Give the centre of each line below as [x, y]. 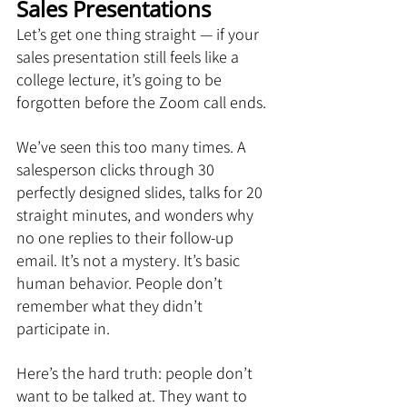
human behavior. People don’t [121, 283]
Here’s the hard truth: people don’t [136, 373]
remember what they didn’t [111, 306]
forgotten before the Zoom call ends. [141, 102]
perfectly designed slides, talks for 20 [141, 192]
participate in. [63, 328]
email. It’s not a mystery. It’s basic [130, 260]
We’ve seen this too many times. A [133, 147]
